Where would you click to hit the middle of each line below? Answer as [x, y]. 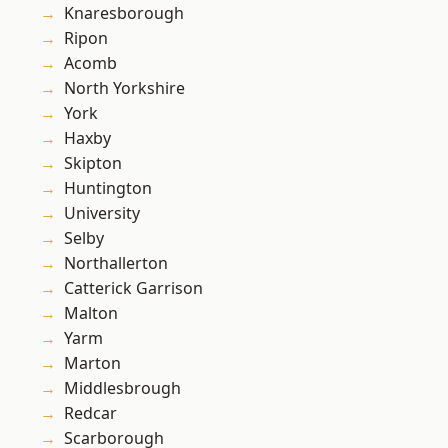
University [102, 213]
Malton [91, 313]
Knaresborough [124, 13]
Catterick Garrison [133, 288]
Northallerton [116, 263]
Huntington [108, 188]
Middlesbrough [122, 388]
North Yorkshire [124, 88]
